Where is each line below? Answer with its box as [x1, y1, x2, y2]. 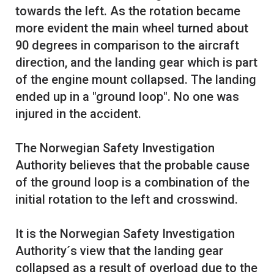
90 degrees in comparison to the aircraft [15, 38, 239, 53]
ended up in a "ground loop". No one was [15, 89, 239, 105]
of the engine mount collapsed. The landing [15, 72, 256, 87]
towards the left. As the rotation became [15, 4, 240, 19]
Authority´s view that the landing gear [15, 243, 223, 259]
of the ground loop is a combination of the [15, 175, 250, 190]
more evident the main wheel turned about [15, 21, 248, 36]
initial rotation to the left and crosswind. [15, 192, 238, 207]
